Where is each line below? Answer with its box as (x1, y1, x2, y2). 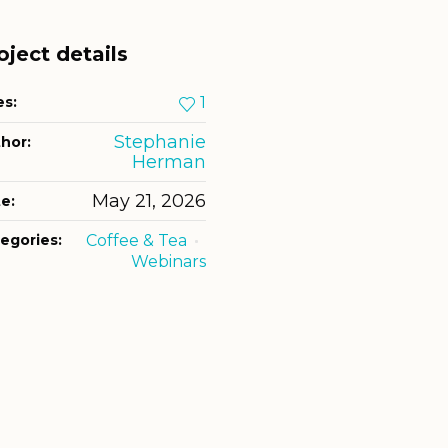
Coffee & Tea (85, 231, 187, 251)
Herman (131, 151, 206, 174)
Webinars (130, 252, 206, 272)
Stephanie (113, 131, 206, 154)
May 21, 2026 (91, 190, 206, 213)
